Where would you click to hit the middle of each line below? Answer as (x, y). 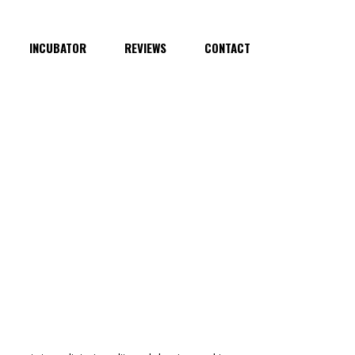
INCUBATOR (58, 47)
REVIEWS (146, 47)
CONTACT (228, 47)
